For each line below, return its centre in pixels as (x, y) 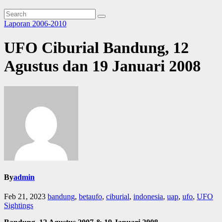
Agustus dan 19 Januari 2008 (102, 66)
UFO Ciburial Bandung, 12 (96, 48)
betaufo (90, 197)
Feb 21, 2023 (25, 197)
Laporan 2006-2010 (35, 24)
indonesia (148, 197)
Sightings (19, 206)
